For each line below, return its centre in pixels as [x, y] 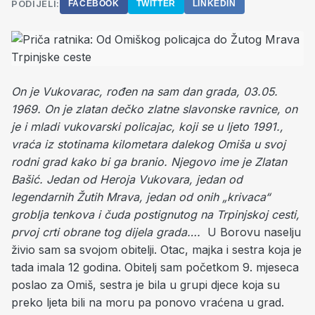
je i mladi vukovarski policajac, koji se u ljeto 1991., [147, 127]
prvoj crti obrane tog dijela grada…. [106, 232]
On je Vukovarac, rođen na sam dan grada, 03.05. [144, 91]
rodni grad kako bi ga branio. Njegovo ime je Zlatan [149, 162]
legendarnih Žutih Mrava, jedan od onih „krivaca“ [141, 197]
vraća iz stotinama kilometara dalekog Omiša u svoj [148, 144]
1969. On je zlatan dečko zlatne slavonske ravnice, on [154, 109]
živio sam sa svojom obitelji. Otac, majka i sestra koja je [156, 250]
